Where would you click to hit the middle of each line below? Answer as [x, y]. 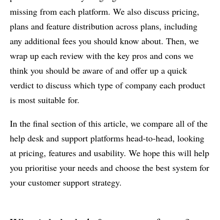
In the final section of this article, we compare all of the [109, 123]
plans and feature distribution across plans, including [104, 26]
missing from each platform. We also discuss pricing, [105, 11]
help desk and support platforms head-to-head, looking [107, 138]
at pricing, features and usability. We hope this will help [110, 152]
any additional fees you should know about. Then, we [104, 41]
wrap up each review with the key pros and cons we [102, 55]
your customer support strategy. [66, 182]
